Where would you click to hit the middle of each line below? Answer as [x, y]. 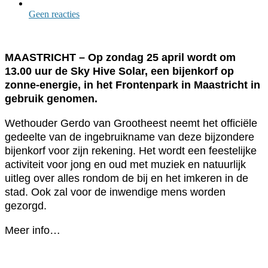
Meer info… [33, 230]
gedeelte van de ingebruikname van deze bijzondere [130, 137]
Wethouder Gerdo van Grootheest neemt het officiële [131, 123]
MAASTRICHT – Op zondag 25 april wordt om [120, 57]
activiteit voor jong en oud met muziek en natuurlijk [125, 164]
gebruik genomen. [51, 98]
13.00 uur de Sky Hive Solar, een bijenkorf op [119, 71]
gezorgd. [27, 205]
